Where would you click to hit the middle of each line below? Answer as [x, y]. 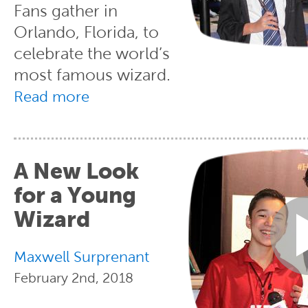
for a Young [75, 195]
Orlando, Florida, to [86, 32]
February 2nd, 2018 [74, 277]
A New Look [76, 171]
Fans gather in [66, 11]
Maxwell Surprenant [81, 257]
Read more [52, 97]
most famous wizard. [92, 75]
